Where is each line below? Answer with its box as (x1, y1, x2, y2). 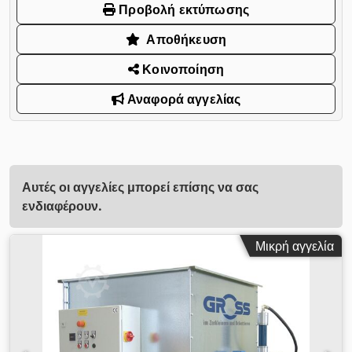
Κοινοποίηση (139, 60, 225, 78)
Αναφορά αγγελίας (123, 90, 241, 108)
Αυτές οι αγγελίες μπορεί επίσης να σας (22, 178, 258, 196)
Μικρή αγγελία (255, 236, 334, 255)
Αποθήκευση (146, 30, 227, 48)
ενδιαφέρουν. (22, 196, 102, 214)
